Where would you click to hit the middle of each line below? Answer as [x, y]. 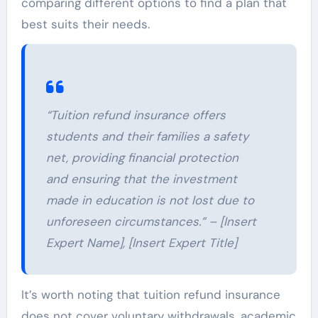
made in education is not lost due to [150, 201]
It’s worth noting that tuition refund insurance [150, 295]
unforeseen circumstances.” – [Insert [151, 222]
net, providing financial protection [142, 158]
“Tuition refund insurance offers [136, 115]
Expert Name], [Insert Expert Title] [141, 243]
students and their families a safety [147, 137]
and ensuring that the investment [141, 179]
